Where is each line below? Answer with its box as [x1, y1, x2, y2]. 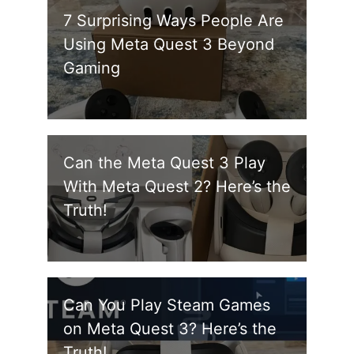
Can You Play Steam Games [63, 296, 270, 315]
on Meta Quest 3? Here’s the [63, 319, 277, 339]
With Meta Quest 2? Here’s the [63, 177, 291, 197]
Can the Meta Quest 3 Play [63, 153, 265, 173]
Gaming [63, 58, 120, 78]
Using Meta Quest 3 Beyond [63, 35, 274, 55]
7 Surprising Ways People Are [63, 11, 284, 31]
